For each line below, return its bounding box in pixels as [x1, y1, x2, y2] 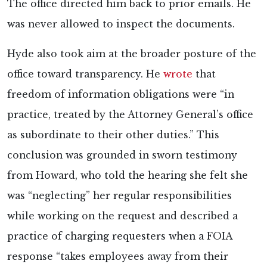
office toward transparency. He [7, 68, 160, 80]
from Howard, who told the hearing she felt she [7, 169, 248, 181]
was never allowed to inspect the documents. [7, 18, 235, 30]
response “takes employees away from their [7, 250, 228, 262]
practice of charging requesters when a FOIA [7, 230, 232, 242]
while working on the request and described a [7, 210, 238, 222]
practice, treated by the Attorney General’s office [7, 108, 253, 120]
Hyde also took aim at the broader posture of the [7, 48, 256, 60]
